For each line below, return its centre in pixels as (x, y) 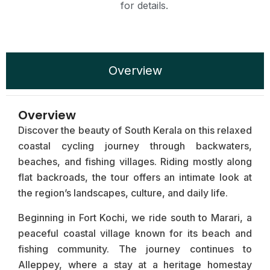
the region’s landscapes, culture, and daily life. (123, 193)
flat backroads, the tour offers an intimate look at (135, 177)
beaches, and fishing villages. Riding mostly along (135, 162)
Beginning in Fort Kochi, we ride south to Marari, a (135, 217)
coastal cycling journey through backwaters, (135, 146)
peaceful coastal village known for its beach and (135, 233)
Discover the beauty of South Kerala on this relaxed (135, 130)
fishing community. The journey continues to (135, 249)
